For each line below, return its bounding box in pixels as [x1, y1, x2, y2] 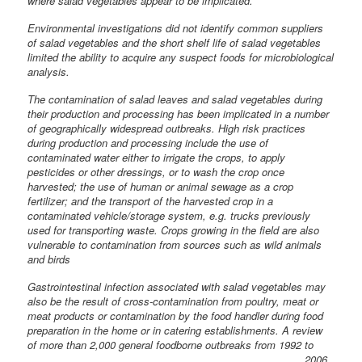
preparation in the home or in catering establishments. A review [27, 322, 323, 338]
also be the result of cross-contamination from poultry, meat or [27, 293, 319, 309]
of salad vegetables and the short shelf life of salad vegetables [27, 34, 322, 50]
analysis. [27, 63, 70, 79]
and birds [27, 250, 71, 267]
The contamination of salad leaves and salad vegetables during [27, 90, 323, 107]
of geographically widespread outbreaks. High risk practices [27, 120, 306, 136]
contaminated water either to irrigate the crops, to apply [27, 149, 286, 165]
